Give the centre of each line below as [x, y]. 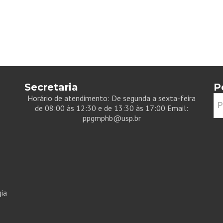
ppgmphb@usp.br [111, 118]
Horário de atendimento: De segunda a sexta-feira [111, 98]
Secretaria [51, 87]
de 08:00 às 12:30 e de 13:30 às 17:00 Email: [111, 108]
